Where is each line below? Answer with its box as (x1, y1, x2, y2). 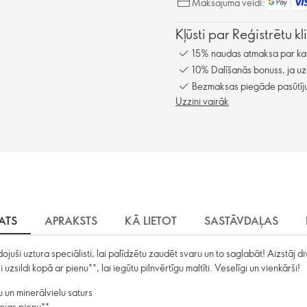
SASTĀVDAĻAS (204, 213, 278, 229)
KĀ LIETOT (124, 213, 177, 229)
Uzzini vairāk (175, 95, 229, 108)
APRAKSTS (44, 213, 97, 229)
